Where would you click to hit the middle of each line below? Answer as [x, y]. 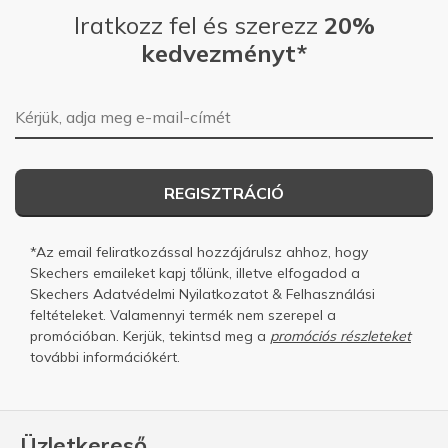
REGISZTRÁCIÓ [224, 192]
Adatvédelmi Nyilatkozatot [180, 293]
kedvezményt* [224, 52]
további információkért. [105, 356]
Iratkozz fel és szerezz [198, 24]
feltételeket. [68, 314]
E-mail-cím [55, 108]
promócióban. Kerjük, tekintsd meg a [150, 335]
